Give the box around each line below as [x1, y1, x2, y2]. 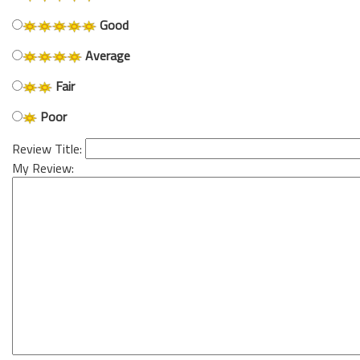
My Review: [12, 158, 74, 178]
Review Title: [12, 139, 85, 158]
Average [81, 46, 130, 65]
